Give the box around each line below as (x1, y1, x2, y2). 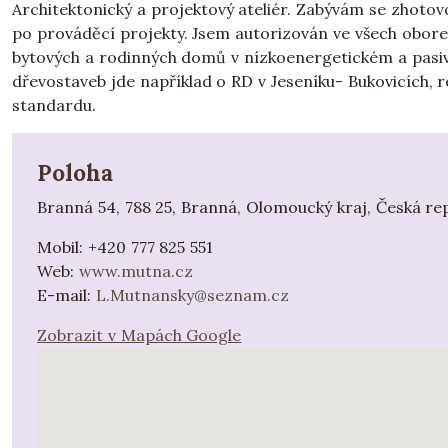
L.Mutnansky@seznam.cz (95, 285, 289, 305)
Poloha (37, 158, 113, 187)
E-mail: (37, 285, 96, 305)
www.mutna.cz (78, 261, 193, 281)
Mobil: (37, 237, 88, 257)
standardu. (12, 95, 96, 115)
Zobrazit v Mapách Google (37, 325, 242, 345)
